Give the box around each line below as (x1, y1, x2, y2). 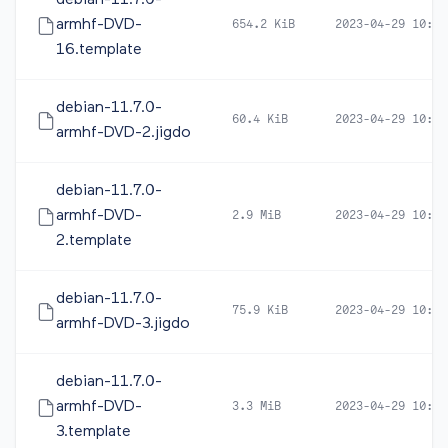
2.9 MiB (232, 210, 281, 222)
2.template (56, 233, 132, 249)
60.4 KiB (232, 114, 288, 126)
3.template (56, 424, 131, 440)
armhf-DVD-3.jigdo (56, 316, 190, 332)
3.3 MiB (232, 401, 281, 413)
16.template (56, 42, 142, 58)
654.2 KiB (232, 19, 295, 31)
